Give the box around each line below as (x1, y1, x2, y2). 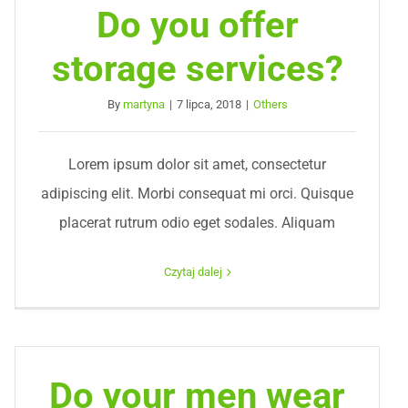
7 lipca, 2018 (176, 97, 241, 111)
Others (252, 97, 288, 111)
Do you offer (96, 4, 299, 46)
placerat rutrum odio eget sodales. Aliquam (59, 214, 336, 231)
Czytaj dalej (163, 265, 222, 279)
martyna (122, 97, 165, 111)
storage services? (51, 47, 343, 90)
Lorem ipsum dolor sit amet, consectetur (68, 156, 327, 173)
